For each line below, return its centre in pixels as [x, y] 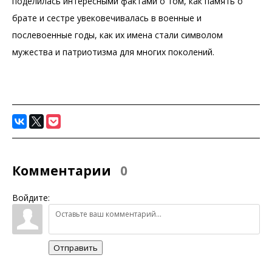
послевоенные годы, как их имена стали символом [117, 35]
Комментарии [63, 171]
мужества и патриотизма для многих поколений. [113, 52]
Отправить [76, 247]
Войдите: [31, 197]
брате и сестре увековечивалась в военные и [107, 18]
